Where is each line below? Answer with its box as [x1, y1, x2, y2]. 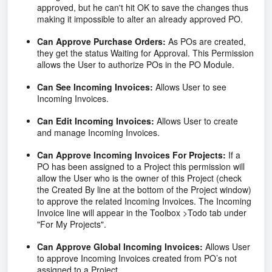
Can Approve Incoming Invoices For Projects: [37, 148, 226, 161]
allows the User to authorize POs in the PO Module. [37, 58, 234, 70]
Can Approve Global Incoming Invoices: [37, 240, 203, 253]
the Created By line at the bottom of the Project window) [37, 183, 251, 195]
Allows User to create [154, 114, 238, 127]
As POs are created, [166, 35, 246, 47]
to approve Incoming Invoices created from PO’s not [37, 251, 237, 264]
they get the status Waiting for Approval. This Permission [37, 46, 254, 59]
